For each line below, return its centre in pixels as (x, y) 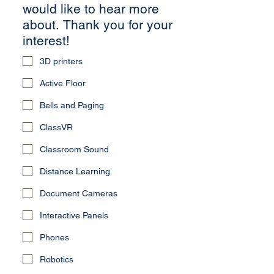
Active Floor (63, 83)
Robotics (57, 259)
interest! (46, 40)
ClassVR (56, 127)
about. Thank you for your (98, 24)
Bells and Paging (72, 105)
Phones (54, 237)
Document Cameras (79, 193)
